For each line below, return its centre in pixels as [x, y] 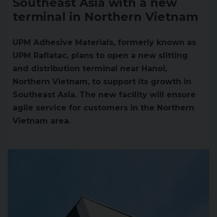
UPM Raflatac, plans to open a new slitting [100, 55]
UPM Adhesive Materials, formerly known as [104, 42]
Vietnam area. [42, 121]
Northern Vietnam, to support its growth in [102, 82]
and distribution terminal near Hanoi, [90, 69]
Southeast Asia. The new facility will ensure [104, 95]
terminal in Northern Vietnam [105, 17]
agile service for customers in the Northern [103, 108]
